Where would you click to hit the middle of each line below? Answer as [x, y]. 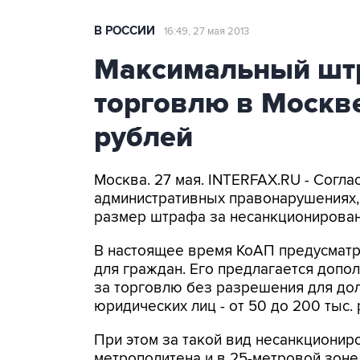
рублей [143, 137]
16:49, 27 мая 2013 [207, 31]
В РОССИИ [125, 31]
